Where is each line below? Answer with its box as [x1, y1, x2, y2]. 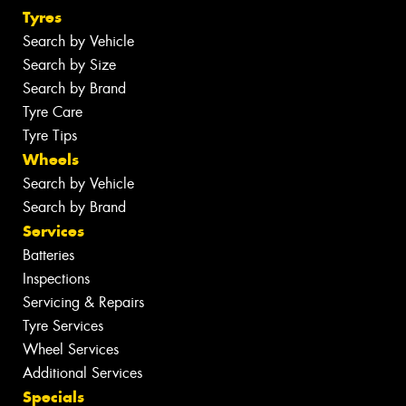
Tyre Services [23, 316, 103, 336]
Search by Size [23, 55, 116, 75]
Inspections [23, 269, 90, 289]
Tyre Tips [23, 126, 77, 146]
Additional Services [23, 363, 142, 383]
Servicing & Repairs [23, 293, 144, 313]
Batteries [23, 246, 74, 266]
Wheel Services [23, 340, 119, 360]
